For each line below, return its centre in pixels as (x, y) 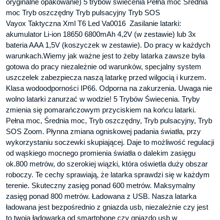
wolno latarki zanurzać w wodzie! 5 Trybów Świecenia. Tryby (103, 99)
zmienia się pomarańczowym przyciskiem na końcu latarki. (101, 110)
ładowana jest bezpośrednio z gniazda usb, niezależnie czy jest (107, 207)
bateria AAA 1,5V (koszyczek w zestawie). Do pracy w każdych (108, 45)
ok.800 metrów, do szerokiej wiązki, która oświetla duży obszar (107, 164)
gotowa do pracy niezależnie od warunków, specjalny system (104, 66)
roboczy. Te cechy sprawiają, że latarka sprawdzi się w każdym (108, 174)
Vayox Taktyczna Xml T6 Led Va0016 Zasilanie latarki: (94, 23)
